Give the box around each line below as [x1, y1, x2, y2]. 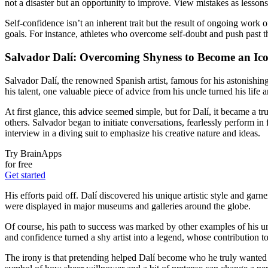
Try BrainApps [5, 148, 62, 159]
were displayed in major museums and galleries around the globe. [5, 200, 251, 211]
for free [5, 159, 32, 169]
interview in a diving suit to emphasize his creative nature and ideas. [5, 127, 260, 138]
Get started [5, 169, 45, 180]
